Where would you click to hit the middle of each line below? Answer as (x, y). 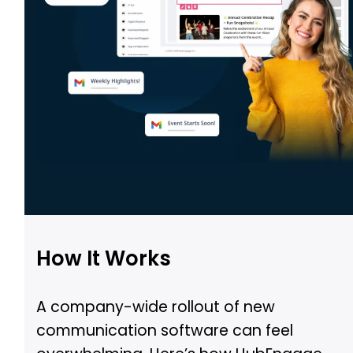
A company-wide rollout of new (156, 307)
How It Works (104, 258)
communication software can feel (165, 330)
